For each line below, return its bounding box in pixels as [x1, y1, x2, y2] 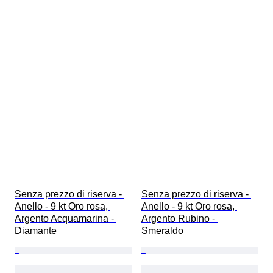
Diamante [15, 225, 57, 236]
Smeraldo [141, 225, 183, 236]
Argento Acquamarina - [15, 213, 116, 224]
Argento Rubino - [141, 213, 218, 224]
